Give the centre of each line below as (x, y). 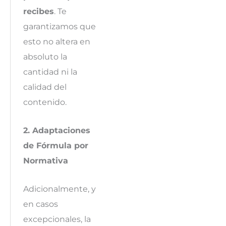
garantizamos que (59, 26)
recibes (38, 11)
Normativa (45, 160)
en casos (40, 204)
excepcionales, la (57, 219)
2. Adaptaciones (56, 130)
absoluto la (45, 56)
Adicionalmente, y (59, 189)
